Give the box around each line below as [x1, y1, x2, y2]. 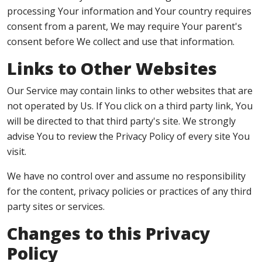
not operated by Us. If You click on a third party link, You [7, 99, 253, 112]
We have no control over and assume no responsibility [7, 170, 246, 182]
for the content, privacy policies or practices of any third [7, 185, 251, 198]
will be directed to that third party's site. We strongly [7, 115, 236, 127]
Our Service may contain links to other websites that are [7, 84, 253, 97]
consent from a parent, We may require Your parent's [7, 20, 242, 33]
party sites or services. [7, 200, 105, 213]
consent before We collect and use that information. [7, 35, 235, 48]
